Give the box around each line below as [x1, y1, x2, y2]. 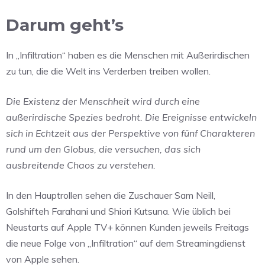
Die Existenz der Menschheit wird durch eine [6, 95, 200, 108]
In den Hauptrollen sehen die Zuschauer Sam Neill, [6, 189, 215, 202]
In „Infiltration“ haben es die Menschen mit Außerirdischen [6, 49, 250, 62]
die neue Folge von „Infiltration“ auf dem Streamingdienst [6, 237, 245, 250]
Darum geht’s [6, 15, 124, 35]
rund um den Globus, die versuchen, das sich [6, 143, 201, 156]
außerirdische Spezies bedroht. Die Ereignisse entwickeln [6, 111, 257, 124]
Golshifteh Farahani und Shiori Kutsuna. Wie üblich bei [6, 205, 231, 218]
